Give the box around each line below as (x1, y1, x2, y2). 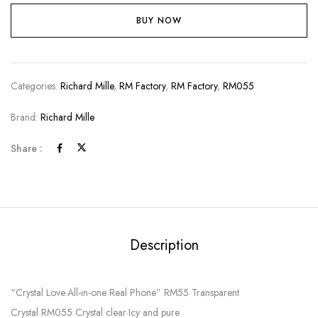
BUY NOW (136, 13, 182, 27)
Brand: (11, 109, 40, 124)
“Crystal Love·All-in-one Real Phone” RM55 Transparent (11, 285, 239, 300)
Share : (11, 141, 43, 155)
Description (129, 234, 199, 256)
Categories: (11, 78, 60, 93)
